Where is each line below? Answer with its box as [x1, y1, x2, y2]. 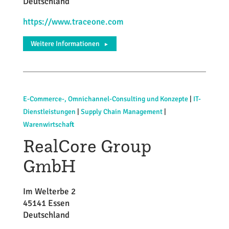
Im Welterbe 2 [22, 186, 76, 197]
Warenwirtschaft [22, 120, 74, 129]
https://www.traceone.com [22, 16, 124, 27]
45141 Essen [22, 198, 70, 209]
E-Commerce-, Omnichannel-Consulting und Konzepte [22, 95, 188, 103]
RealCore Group [22, 134, 151, 157]
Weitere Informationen [30, 39, 100, 48]
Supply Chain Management [80, 107, 163, 116]
